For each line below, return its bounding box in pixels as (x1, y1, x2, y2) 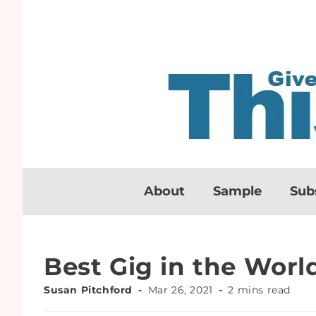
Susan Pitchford (44, 284, 133, 296)
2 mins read (228, 284, 291, 296)
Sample (213, 183, 262, 199)
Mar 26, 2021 (147, 284, 213, 296)
